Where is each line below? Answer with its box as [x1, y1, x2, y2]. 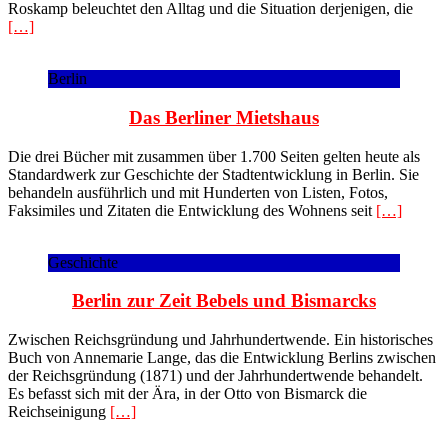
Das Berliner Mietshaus [129, 106, 319, 128]
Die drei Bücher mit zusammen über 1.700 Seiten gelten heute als [8, 147, 420, 165]
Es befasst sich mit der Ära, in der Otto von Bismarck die [8, 385, 367, 403]
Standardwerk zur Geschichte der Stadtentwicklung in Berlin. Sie [8, 165, 419, 183]
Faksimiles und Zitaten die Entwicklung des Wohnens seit [8, 201, 376, 219]
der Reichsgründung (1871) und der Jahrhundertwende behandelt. [8, 367, 423, 385]
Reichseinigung [8, 403, 110, 421]
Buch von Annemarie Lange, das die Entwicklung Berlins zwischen [8, 349, 436, 367]
